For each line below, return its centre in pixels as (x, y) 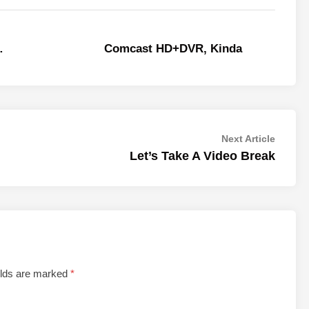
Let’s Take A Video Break (202, 156)
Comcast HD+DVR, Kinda (173, 49)
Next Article (248, 139)
